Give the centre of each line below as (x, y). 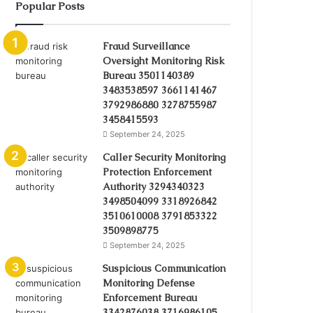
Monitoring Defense (149, 283)
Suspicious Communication (165, 268)
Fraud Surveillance (147, 46)
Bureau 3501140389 (149, 75)
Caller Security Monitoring (165, 157)
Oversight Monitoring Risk (164, 60)
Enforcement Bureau (150, 297)
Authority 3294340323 (154, 186)
